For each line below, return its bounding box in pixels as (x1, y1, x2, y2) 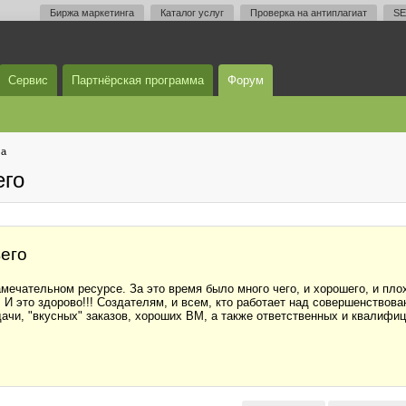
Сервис (8, 73, 48, 87)
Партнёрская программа (72, 73, 204, 87)
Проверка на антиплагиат (250, 7, 367, 18)
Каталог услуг (160, 7, 224, 18)
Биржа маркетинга (50, 7, 134, 18)
